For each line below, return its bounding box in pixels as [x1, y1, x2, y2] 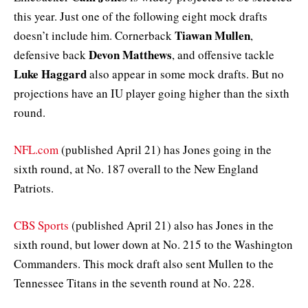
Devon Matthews [89, 45, 172, 63]
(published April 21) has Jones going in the [58, 142, 272, 158]
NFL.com [14, 142, 58, 158]
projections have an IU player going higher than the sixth [14, 85, 289, 101]
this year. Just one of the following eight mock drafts [14, 8, 267, 24]
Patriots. [14, 180, 54, 197]
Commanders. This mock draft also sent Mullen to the [14, 256, 274, 272]
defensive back [14, 46, 89, 63]
